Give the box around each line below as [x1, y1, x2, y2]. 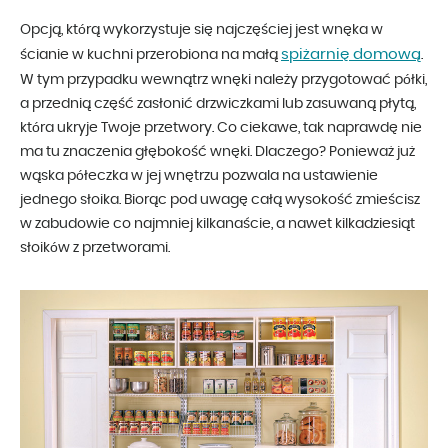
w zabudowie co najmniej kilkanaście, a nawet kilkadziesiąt [20, 217, 415, 232]
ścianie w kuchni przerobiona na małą [20, 48, 281, 63]
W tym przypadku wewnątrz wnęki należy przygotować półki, [20, 73, 427, 88]
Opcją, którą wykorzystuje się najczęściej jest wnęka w [20, 23, 383, 38]
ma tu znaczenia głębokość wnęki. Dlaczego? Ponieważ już [20, 145, 415, 160]
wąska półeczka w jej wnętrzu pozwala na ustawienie [20, 169, 378, 184]
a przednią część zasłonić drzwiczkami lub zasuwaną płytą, [20, 97, 416, 112]
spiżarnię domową [281, 47, 421, 63]
